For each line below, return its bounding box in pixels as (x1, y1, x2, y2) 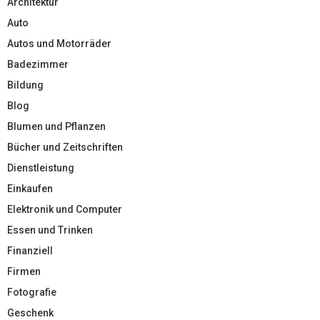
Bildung (7, 79, 44, 91)
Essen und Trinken (7, 224, 93, 236)
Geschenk (7, 306, 54, 319)
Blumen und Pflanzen (7, 120, 106, 132)
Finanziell (7, 244, 53, 256)
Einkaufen (7, 182, 53, 194)
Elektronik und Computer (7, 203, 122, 215)
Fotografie (7, 286, 56, 298)
